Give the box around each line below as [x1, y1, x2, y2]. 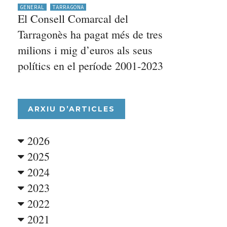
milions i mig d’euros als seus [18, 43, 153, 57]
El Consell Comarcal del [18, 11, 129, 26]
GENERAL [20, 4, 45, 11]
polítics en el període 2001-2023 [18, 58, 164, 73]
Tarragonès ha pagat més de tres [18, 27, 163, 42]
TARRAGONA [52, 4, 85, 11]
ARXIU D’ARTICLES [28, 104, 116, 113]
